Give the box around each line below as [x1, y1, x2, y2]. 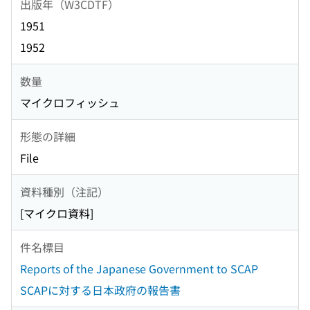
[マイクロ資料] [20, 205, 93, 222]
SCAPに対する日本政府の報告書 [20, 282, 181, 299]
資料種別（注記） [20, 183, 109, 200]
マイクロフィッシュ [20, 94, 120, 111]
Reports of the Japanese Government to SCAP [20, 260, 258, 277]
